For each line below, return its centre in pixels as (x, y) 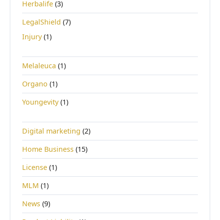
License (35, 167)
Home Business (48, 149)
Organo (35, 84)
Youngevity (40, 102)
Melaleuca (39, 66)
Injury (32, 37)
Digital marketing (51, 131)
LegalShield (41, 22)
